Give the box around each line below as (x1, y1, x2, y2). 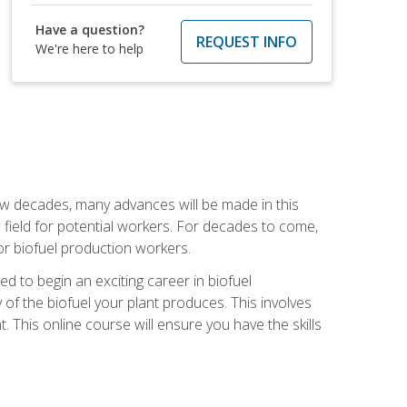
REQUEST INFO (195, 31, 297, 52)
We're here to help (35, 39, 144, 57)
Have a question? (35, 20, 145, 38)
